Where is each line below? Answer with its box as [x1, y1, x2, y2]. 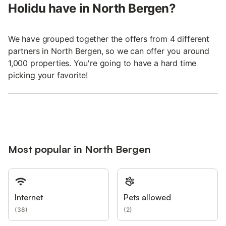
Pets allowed [124, 192, 171, 203]
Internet [15, 192, 43, 203]
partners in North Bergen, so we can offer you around [8, 46, 209, 56]
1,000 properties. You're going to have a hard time [8, 58, 197, 69]
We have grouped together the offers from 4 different [8, 34, 209, 44]
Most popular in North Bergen [8, 143, 151, 156]
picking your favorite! [8, 70, 88, 81]
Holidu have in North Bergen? [8, 1, 176, 16]
